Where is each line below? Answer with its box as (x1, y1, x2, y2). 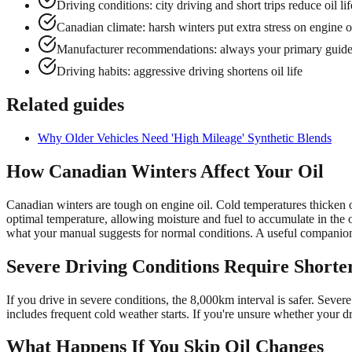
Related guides (6, 93, 124, 115)
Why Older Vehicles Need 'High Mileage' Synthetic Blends (38, 130, 332, 145)
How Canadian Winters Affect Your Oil (6, 160, 324, 181)
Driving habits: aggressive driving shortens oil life (57, 64, 302, 79)
